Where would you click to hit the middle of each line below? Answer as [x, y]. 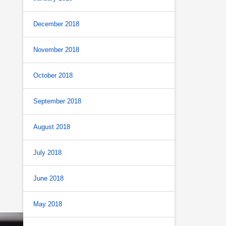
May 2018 [48, 204]
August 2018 [52, 127]
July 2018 [47, 153]
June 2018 [48, 178]
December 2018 [56, 24]
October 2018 [53, 75]
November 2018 [56, 50]
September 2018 [57, 101]
